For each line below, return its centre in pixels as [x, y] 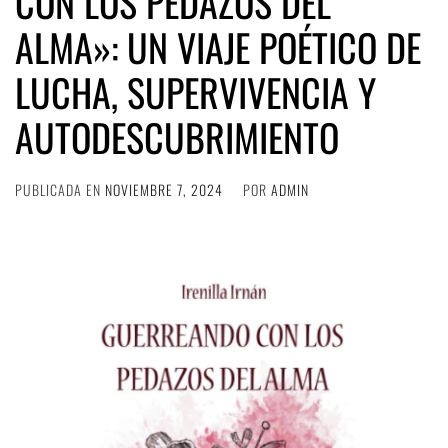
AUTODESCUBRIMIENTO [177, 137]
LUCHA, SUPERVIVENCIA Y [195, 92]
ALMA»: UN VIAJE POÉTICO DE [218, 47]
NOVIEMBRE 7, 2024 [164, 189]
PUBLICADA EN [60, 189]
